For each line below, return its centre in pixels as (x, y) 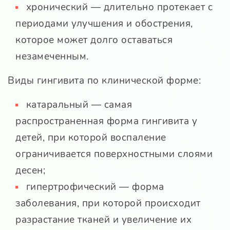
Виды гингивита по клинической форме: (104, 81)
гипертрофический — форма (95, 187)
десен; (30, 171)
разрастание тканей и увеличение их (103, 220)
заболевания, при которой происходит (108, 204)
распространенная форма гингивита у (106, 121)
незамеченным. (52, 57)
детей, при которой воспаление (91, 138)
